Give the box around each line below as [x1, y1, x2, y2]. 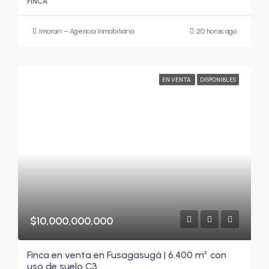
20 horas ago [196, 26, 237, 35]
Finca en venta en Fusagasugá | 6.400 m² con [27, 249, 226, 261]
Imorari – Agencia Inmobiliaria [39, 26, 134, 35]
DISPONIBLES [200, 75, 236, 83]
